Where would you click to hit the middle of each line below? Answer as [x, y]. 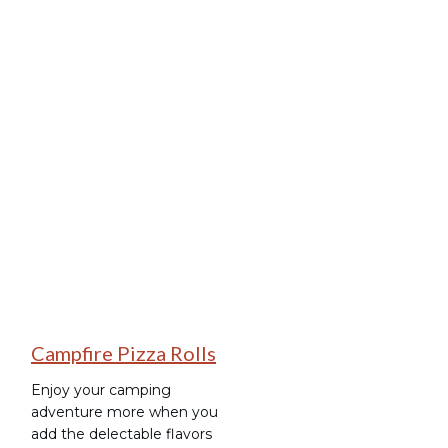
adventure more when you [124, 411]
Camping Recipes [157, 138]
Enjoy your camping [101, 389]
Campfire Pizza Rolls [123, 352]
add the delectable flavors [121, 433]
